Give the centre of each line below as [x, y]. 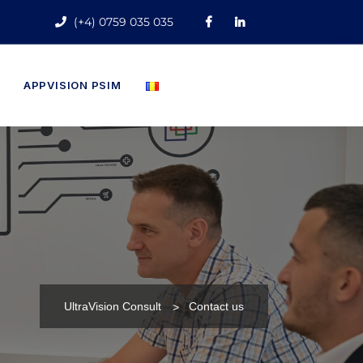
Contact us [216, 306]
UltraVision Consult [113, 306]
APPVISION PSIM [72, 85]
